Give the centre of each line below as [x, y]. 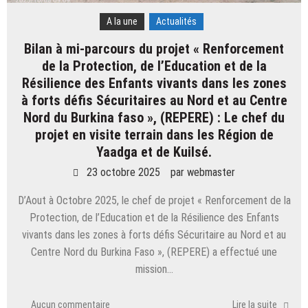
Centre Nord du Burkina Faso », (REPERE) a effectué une [154, 252]
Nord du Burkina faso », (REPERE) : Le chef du [154, 118]
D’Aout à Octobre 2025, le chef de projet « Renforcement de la [154, 201]
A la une [122, 22]
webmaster [211, 173]
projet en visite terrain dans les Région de [154, 135]
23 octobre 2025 [123, 173]
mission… [154, 269]
